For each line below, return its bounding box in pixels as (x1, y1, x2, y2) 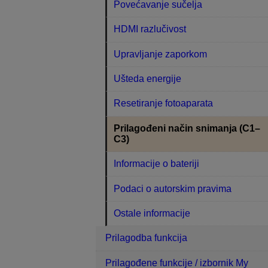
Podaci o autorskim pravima (114, 183, 232, 194)
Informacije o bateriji (114, 159, 200, 169)
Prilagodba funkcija (105, 233, 187, 243)
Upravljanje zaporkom (114, 48, 208, 59)
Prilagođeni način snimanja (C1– (114, 123, 261, 133)
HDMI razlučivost (114, 24, 187, 35)
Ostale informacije (114, 208, 191, 218)
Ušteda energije (114, 74, 182, 84)
